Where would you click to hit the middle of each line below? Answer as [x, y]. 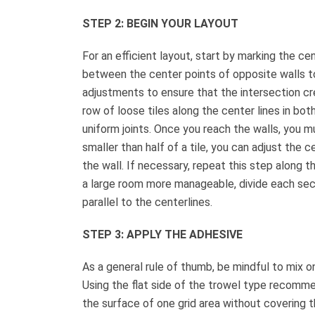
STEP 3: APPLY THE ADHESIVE [162, 234]
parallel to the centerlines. [147, 202]
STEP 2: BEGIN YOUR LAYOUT [160, 23]
